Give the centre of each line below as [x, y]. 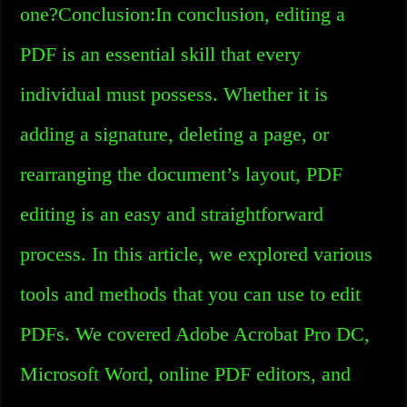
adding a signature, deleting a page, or [175, 134]
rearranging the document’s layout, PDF [182, 174]
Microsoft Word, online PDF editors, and [186, 374]
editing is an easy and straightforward [172, 214]
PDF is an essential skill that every [161, 54]
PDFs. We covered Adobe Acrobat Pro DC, [195, 334]
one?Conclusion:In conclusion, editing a [183, 14]
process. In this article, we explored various [197, 254]
